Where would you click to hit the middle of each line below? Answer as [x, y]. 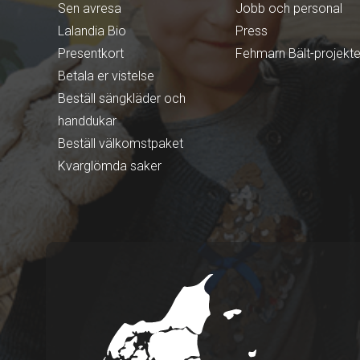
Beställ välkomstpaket [121, 143]
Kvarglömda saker [110, 166]
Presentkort [91, 53]
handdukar [87, 121]
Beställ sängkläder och [122, 98]
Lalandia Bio [92, 31]
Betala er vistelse [106, 76]
